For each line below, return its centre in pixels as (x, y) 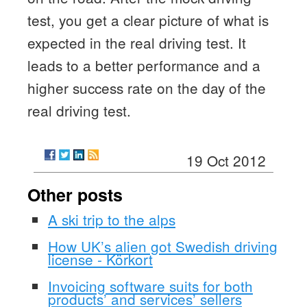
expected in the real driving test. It (136, 43)
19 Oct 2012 (226, 161)
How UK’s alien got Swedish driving (162, 246)
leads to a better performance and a (144, 65)
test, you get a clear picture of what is (148, 20)
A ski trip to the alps (111, 220)
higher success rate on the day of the (146, 88)
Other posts (75, 195)
